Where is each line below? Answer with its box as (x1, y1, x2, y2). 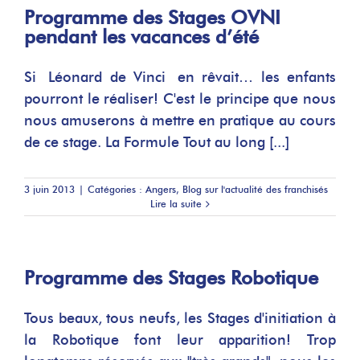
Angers (145, 183, 176, 195)
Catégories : (88, 183, 145, 195)
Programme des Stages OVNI (24, 6, 280, 29)
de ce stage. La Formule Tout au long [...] (24, 133, 289, 151)
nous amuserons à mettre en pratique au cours (24, 112, 336, 129)
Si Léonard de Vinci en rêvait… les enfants (24, 68, 336, 86)
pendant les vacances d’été (24, 25, 259, 48)
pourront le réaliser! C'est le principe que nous (24, 90, 336, 108)
